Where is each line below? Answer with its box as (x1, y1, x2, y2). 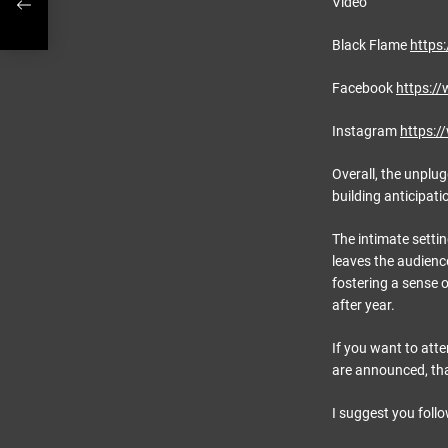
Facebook (332, 80, 396, 96)
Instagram (332, 123, 400, 139)
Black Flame (332, 37, 410, 53)
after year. (332, 297, 395, 313)
